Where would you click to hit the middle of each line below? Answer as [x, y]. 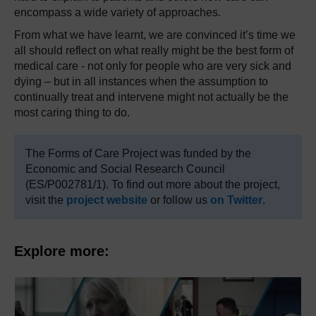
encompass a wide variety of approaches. [117, 12]
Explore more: [62, 251]
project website [107, 200]
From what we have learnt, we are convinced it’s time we [155, 35]
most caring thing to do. [72, 113]
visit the [46, 200]
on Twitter [236, 200]
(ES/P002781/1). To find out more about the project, [153, 184]
